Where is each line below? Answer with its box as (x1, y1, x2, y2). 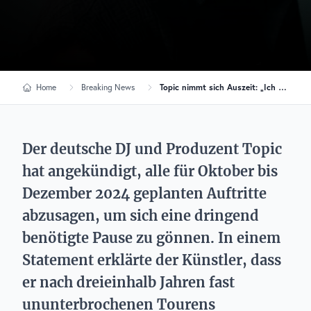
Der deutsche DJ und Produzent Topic (22, 140, 282, 158)
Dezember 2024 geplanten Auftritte (22, 185, 267, 202)
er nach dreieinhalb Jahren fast (22, 274, 235, 291)
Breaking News (81, 82, 135, 92)
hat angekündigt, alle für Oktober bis (22, 162, 278, 180)
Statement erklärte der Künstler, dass (22, 251, 281, 269)
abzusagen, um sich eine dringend (22, 207, 259, 224)
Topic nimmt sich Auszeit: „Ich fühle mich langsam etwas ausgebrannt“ (278, 82, 287, 92)
